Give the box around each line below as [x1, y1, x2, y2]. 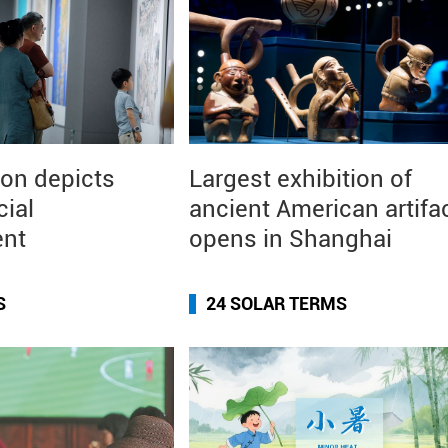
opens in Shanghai [189, 225, 392, 253]
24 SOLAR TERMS [206, 293, 347, 314]
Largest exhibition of [189, 165, 412, 193]
